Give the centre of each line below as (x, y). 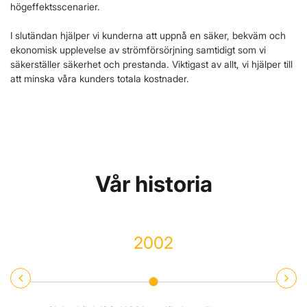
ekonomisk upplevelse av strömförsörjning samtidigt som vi (138, 49)
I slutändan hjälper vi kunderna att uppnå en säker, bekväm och (148, 35)
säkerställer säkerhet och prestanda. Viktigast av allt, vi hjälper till (151, 64)
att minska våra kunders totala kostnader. (100, 78)
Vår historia (153, 184)
